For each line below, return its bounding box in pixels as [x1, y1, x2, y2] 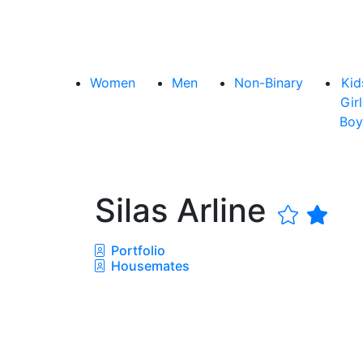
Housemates [108, 257, 190, 274]
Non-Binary [234, 74, 303, 91]
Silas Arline [95, 190, 275, 230]
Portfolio [108, 241, 165, 258]
